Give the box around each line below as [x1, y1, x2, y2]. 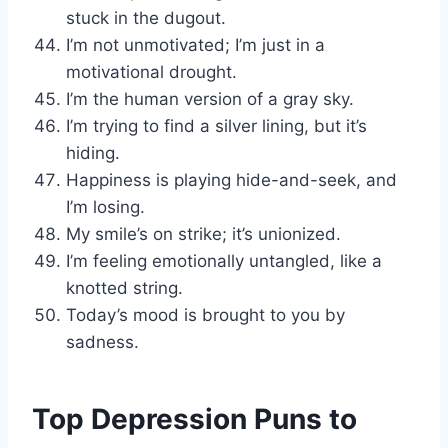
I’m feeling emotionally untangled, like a [66, 250, 382, 271]
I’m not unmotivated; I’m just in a [66, 34, 325, 55]
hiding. [66, 142, 120, 163]
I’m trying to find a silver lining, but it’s [66, 115, 367, 136]
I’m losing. [66, 196, 145, 217]
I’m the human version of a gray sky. [66, 88, 354, 109]
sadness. [66, 331, 139, 352]
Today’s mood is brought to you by [66, 304, 345, 325]
